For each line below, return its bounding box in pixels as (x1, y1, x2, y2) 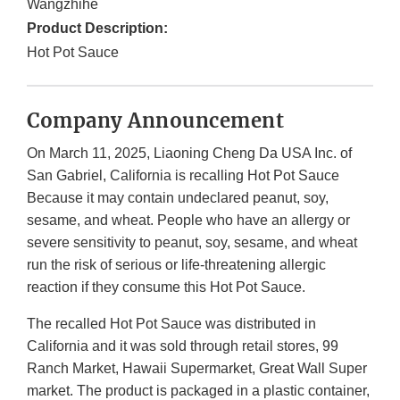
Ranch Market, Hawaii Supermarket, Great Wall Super (27, 361, 367, 377)
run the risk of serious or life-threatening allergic (27, 257, 326, 273)
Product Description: (27, 21, 168, 37)
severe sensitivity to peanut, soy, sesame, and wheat (27, 235, 357, 251)
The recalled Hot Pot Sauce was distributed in (27, 316, 316, 332)
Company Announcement (27, 108, 284, 134)
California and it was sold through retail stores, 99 (27, 338, 338, 354)
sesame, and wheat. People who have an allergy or (27, 212, 350, 229)
